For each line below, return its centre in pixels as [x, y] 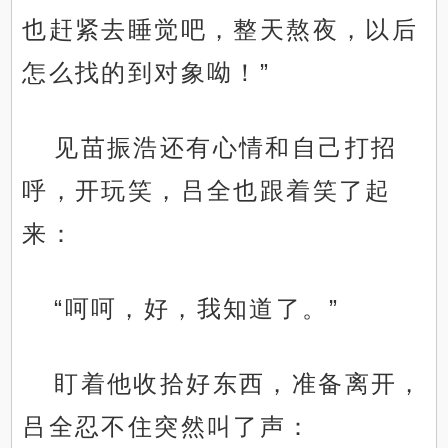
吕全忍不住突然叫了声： [167, 427]
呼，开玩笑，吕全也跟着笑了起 [207, 191]
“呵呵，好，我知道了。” [197, 309]
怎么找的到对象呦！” [146, 73]
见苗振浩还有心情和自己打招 [226, 148]
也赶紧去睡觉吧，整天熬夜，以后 [220, 30]
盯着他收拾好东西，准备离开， [239, 384]
